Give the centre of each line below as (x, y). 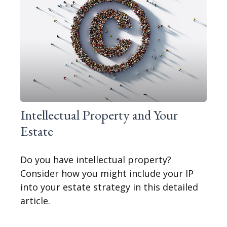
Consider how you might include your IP (107, 174)
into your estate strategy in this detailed (109, 187)
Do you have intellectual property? (96, 160)
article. (35, 201)
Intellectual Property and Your (99, 115)
